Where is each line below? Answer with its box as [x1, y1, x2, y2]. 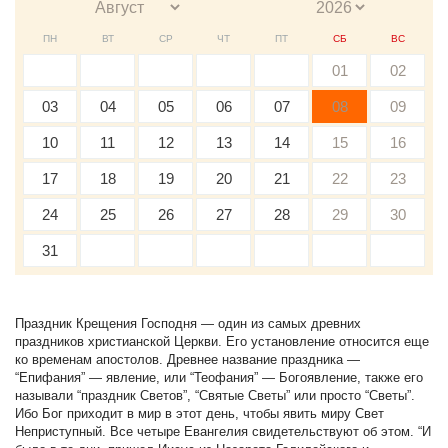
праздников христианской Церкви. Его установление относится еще [15, 334, 429, 349]
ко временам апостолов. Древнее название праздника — [15, 352, 360, 367]
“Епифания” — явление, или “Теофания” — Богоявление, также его [15, 370, 423, 385]
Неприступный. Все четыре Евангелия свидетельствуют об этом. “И [15, 424, 431, 439]
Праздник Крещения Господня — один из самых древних [15, 316, 361, 331]
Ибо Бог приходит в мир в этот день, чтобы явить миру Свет [15, 406, 384, 421]
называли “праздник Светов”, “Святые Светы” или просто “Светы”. [15, 388, 415, 403]
